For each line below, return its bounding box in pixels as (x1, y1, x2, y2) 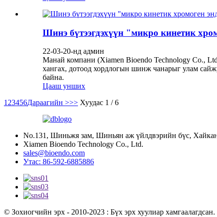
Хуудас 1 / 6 (80, 98, 119, 107)
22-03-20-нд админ (43, 47, 104, 56)
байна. (43, 73, 64, 82)
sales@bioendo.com (23, 149, 85, 157)
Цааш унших (43, 82, 85, 91)
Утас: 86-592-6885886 (23, 157, 94, 166)
